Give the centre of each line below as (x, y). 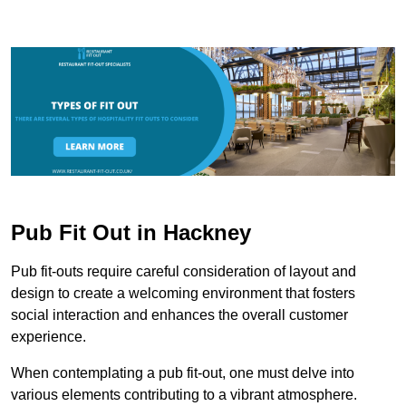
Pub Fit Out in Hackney (131, 232)
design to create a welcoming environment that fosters (183, 293)
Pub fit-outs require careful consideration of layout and (184, 271)
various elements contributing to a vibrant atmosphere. (184, 394)
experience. (48, 336)
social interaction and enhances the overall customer (179, 314)
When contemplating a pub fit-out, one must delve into (183, 372)
